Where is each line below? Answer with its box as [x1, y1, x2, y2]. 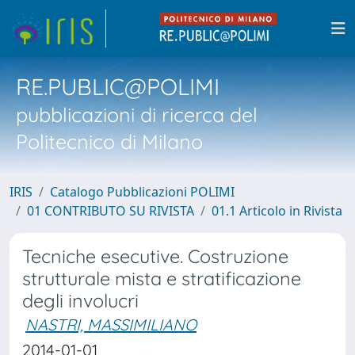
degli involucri [22, 289, 139, 312]
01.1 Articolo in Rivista [212, 202, 342, 219]
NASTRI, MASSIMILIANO [25, 315, 197, 334]
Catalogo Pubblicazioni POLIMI [50, 183, 235, 200]
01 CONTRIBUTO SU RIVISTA [27, 202, 194, 219]
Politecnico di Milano [16, 129, 203, 154]
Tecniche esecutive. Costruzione [22, 245, 288, 268]
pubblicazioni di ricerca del [16, 102, 258, 127]
